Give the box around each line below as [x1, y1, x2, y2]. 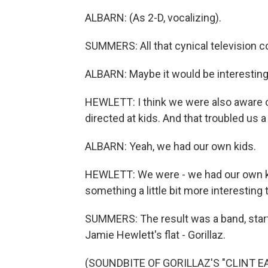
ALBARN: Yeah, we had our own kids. [85, 140, 256, 153]
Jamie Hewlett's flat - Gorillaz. [85, 229, 226, 241]
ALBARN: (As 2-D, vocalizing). [85, 11, 221, 24]
